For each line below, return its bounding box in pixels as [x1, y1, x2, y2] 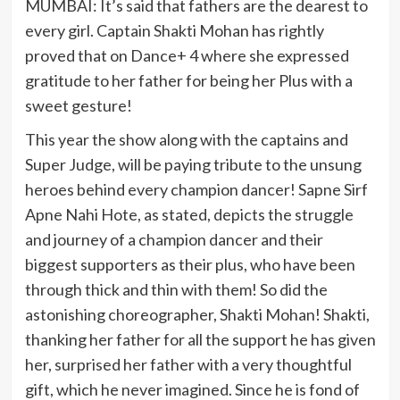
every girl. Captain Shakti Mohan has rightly [24, 21, 324, 40]
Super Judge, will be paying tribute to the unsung [24, 154, 362, 174]
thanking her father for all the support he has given [24, 329, 376, 349]
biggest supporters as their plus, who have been [24, 254, 355, 274]
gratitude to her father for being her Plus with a [24, 71, 353, 90]
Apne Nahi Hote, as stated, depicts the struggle [24, 204, 354, 224]
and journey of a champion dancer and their [24, 229, 323, 249]
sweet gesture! [24, 96, 132, 115]
